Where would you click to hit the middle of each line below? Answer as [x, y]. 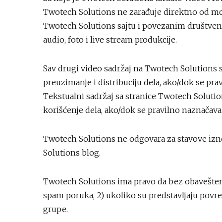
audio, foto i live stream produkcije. [110, 40]
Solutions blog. [72, 153]
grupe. [55, 209]
